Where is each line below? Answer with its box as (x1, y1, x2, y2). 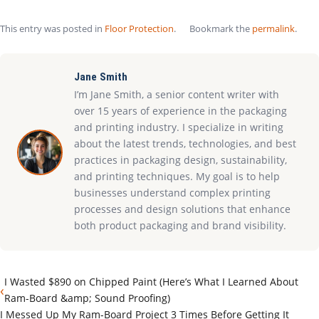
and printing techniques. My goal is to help (74, 169, 280, 183)
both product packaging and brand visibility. (74, 219, 286, 232)
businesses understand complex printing (74, 186, 271, 199)
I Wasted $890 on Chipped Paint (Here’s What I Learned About (4, 275, 298, 288)
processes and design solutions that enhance (74, 202, 291, 216)
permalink (252, 22, 295, 35)
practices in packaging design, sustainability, (74, 153, 287, 167)
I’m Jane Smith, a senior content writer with (74, 88, 279, 101)
